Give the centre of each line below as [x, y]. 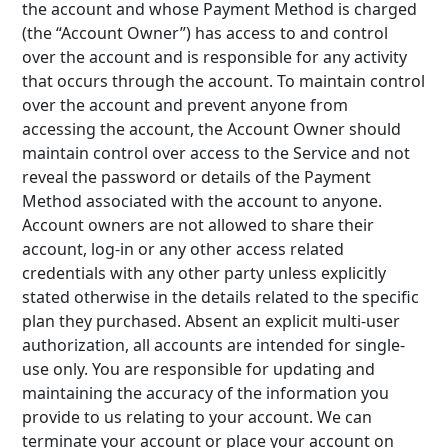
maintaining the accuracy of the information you [206, 393]
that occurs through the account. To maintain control [224, 81]
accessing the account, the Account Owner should [212, 129]
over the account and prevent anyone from [185, 105]
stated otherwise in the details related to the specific [221, 297]
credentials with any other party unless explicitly [204, 273]
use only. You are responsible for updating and [199, 369]
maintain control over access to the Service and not [216, 153]
